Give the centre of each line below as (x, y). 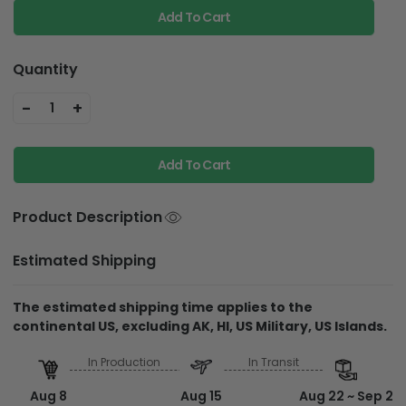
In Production (125, 362)
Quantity (45, 69)
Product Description (87, 217)
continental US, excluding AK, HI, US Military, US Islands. (200, 327)
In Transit (273, 362)
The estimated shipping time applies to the (163, 308)
